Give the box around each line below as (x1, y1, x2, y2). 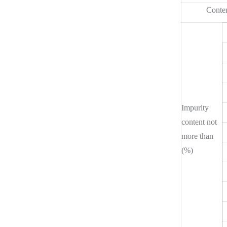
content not (181, 117, 217, 126)
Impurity (181, 103, 209, 112)
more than (181, 131, 213, 140)
